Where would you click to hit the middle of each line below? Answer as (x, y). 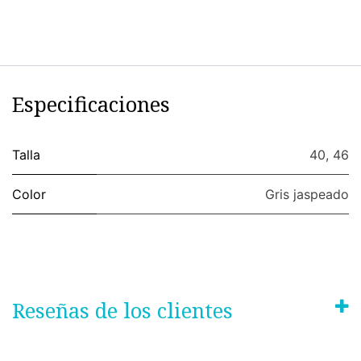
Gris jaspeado (307, 194)
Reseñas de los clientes (122, 310)
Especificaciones (91, 104)
